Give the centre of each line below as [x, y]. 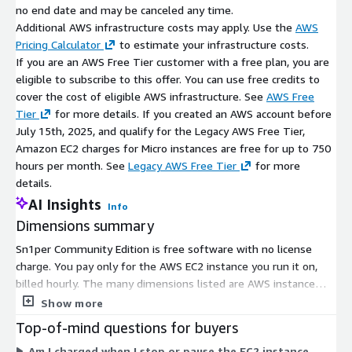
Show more [72, 302]
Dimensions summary [85, 225]
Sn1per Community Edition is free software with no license [164, 248]
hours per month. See [72, 165]
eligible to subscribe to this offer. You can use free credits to [168, 79]
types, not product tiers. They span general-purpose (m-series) [174, 300]
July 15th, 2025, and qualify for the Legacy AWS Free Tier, [160, 130]
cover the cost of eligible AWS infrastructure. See [141, 96]
